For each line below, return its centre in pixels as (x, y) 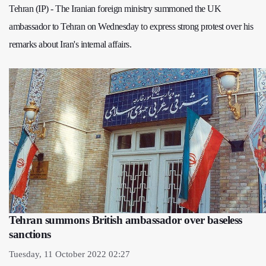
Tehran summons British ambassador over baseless (126, 220)
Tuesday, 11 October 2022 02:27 (69, 254)
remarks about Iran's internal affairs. (70, 45)
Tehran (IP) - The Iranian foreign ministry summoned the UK (115, 9)
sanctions (30, 235)
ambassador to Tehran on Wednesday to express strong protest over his (131, 27)
